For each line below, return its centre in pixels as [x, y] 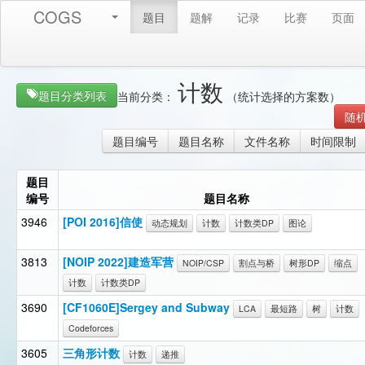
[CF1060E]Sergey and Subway [146, 307]
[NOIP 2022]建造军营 [118, 262]
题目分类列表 [73, 95]
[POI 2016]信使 [103, 222]
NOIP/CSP [203, 263]
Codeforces [91, 328]
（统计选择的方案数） [282, 96]
